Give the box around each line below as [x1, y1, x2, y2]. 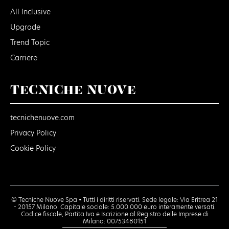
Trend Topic [10, 37, 50, 48]
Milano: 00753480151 [83, 216, 146, 225]
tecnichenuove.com [10, 112, 75, 123]
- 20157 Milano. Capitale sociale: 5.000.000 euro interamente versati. [13, 202, 216, 211]
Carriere [10, 52, 37, 63]
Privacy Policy [10, 127, 56, 138]
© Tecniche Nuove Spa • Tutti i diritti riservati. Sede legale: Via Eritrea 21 [11, 195, 218, 204]
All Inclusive [10, 6, 51, 17]
